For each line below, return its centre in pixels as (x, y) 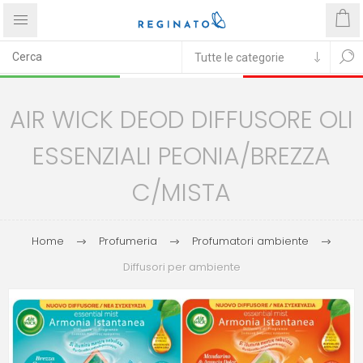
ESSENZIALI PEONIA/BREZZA (181, 156)
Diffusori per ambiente (181, 267)
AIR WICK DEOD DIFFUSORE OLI (181, 120)
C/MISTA (181, 193)
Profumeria (128, 241)
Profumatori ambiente (250, 241)
